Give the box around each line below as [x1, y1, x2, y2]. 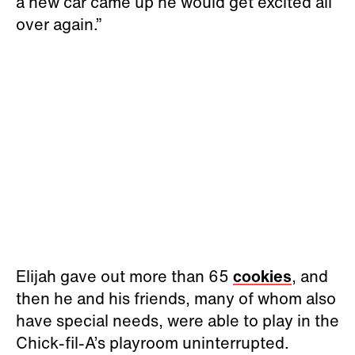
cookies [233, 264, 292, 288]
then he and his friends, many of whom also [16, 286, 336, 310]
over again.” [16, 12, 102, 36]
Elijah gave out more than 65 [16, 264, 233, 288]
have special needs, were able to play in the [16, 308, 339, 332]
